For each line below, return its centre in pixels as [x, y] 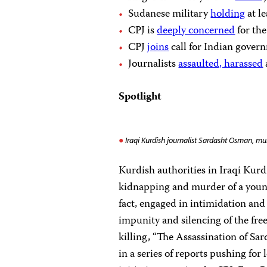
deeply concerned [196, 31]
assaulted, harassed [221, 64]
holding [228, 14]
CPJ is [143, 31]
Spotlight [140, 97]
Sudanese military [170, 14]
